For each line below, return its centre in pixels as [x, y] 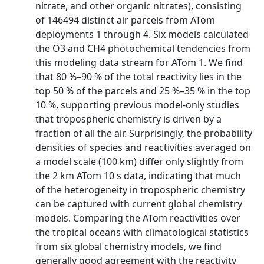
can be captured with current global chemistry [139, 204]
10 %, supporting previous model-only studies [137, 105]
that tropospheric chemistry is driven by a [128, 119]
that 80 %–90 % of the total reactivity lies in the [138, 77]
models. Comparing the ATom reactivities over [138, 218]
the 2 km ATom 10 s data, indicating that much [138, 176]
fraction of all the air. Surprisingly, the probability [144, 133]
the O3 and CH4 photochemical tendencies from [143, 48]
